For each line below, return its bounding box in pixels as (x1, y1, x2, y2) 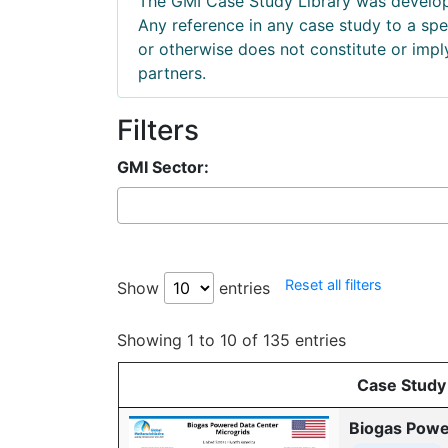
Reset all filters (285, 275, 382, 293)
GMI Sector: (117, 156, 209, 177)
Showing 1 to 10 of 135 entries (117, 329, 346, 350)
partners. (138, 62, 206, 83)
